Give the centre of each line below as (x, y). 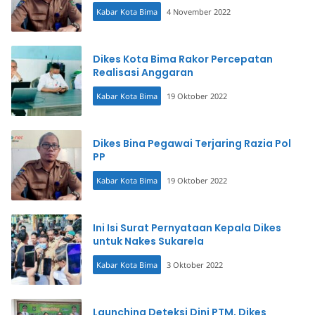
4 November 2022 (199, 12)
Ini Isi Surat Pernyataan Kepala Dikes (187, 228)
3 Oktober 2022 (195, 265)
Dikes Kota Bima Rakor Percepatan (183, 59)
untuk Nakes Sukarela (148, 241)
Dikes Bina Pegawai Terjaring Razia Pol (192, 143)
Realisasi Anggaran (143, 72)
